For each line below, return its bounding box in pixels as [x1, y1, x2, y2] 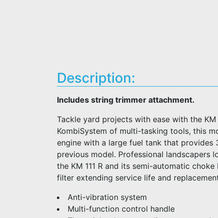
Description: [57, 70, 135, 86]
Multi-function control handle [68, 204, 175, 214]
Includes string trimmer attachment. [57, 95, 195, 105]
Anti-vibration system [68, 192, 147, 202]
